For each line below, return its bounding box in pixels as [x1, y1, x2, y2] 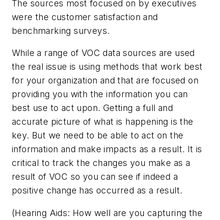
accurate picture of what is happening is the [12, 116, 193, 127]
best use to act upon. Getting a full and [12, 103, 173, 113]
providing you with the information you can [12, 89, 188, 100]
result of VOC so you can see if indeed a [12, 171, 178, 182]
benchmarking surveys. [12, 25, 110, 36]
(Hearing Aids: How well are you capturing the [12, 207, 202, 218]
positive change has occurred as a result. [12, 185, 183, 196]
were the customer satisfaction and [12, 11, 158, 22]
